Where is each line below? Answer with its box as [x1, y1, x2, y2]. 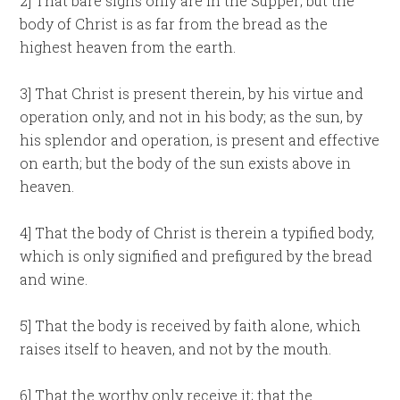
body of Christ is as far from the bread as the [20, 14, 329, 33]
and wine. [20, 270, 88, 288]
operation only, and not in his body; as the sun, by [20, 107, 363, 126]
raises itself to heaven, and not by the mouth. [20, 339, 332, 358]
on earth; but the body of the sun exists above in [20, 154, 352, 172]
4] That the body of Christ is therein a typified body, [20, 223, 375, 242]
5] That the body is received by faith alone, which [20, 316, 362, 335]
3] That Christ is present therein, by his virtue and [20, 84, 364, 103]
